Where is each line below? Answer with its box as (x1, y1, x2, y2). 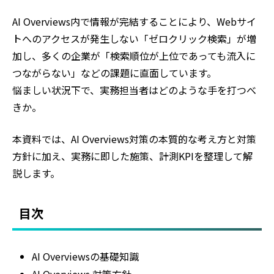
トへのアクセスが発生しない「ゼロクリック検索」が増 (12, 31, 256, 46)
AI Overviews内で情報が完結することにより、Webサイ (12, 14, 256, 29)
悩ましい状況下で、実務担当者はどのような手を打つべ (12, 83, 256, 98)
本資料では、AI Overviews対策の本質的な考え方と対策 (12, 131, 256, 147)
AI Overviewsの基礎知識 (32, 249, 139, 264)
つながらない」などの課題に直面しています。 (12, 65, 217, 81)
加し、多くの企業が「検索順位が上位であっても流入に (12, 48, 256, 64)
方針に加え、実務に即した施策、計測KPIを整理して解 (12, 149, 253, 164)
